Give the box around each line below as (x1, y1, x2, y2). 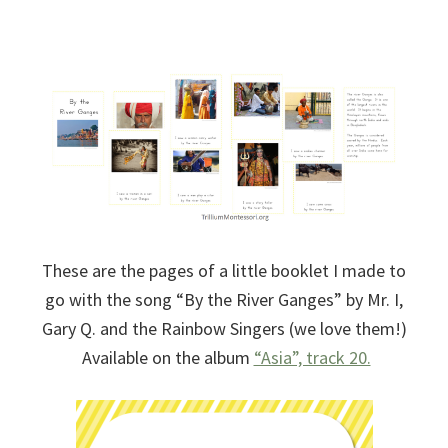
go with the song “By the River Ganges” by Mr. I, (45, 287, 403, 311)
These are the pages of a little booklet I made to (42, 258, 406, 282)
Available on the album (77, 345, 254, 369)
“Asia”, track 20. (253, 345, 371, 369)
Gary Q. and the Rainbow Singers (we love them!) (41, 316, 407, 340)
